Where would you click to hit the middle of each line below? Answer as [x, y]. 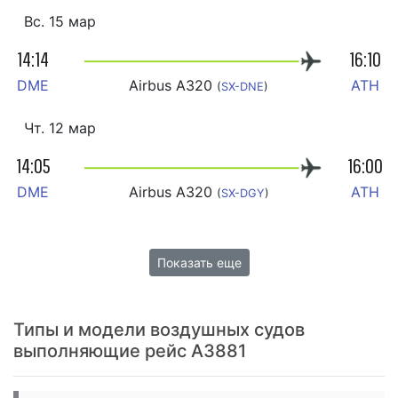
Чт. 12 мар [60, 128]
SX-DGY [243, 194]
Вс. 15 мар [60, 22]
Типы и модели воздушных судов [159, 330]
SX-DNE [243, 87]
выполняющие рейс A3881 [130, 351]
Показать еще [199, 263]
